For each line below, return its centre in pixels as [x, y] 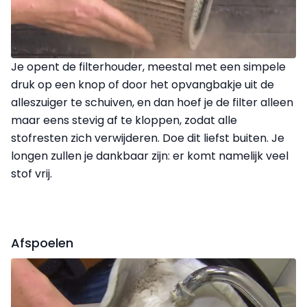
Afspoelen [42, 243]
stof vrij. [32, 173]
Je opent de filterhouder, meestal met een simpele [148, 66]
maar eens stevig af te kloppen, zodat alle [124, 120]
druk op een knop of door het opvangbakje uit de [143, 84]
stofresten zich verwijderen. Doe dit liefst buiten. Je [148, 138]
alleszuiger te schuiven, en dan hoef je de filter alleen [152, 102]
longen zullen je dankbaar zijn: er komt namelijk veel [150, 156]
